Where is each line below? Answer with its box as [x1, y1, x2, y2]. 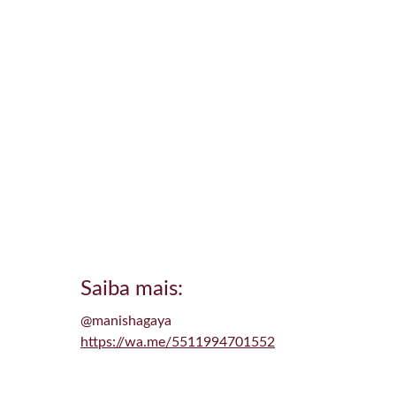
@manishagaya [80, 314, 172, 328]
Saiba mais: [80, 278, 184, 300]
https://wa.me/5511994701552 [80, 335, 276, 349]
